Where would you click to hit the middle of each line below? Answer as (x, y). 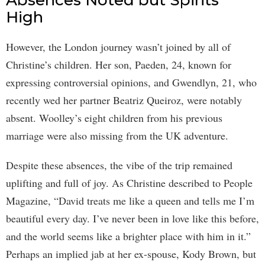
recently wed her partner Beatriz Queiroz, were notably (124, 100)
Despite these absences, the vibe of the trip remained (119, 165)
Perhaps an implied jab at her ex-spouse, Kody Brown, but (131, 254)
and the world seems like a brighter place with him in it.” (128, 236)
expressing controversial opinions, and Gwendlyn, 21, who (131, 83)
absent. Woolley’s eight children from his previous (114, 118)
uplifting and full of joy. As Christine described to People (129, 183)
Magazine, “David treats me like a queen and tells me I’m (130, 201)
